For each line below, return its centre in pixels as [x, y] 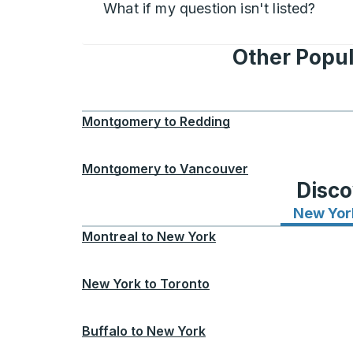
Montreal [110, 236]
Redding [205, 121]
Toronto [185, 284]
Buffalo [105, 331]
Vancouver [214, 169]
